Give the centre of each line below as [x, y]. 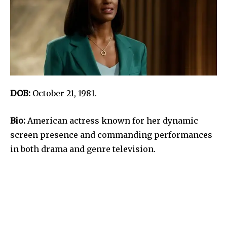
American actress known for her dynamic [113, 121]
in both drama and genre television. [83, 149]
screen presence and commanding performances [111, 135]
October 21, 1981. [66, 93]
